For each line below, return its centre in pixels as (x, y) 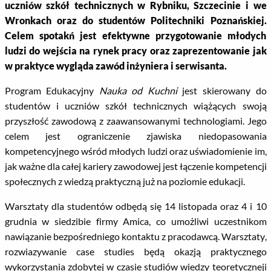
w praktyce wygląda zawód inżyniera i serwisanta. (116, 66)
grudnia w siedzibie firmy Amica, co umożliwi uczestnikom (135, 221)
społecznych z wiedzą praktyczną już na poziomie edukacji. (125, 181)
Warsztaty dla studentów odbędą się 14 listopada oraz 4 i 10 (135, 206)
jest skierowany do (222, 90)
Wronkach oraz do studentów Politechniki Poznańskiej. (135, 20)
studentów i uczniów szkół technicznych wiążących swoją (135, 106)
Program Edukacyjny (52, 90)
